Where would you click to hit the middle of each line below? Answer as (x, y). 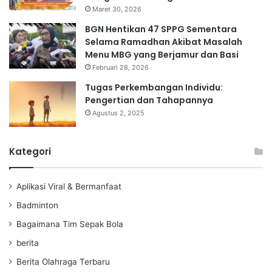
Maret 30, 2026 (117, 9)
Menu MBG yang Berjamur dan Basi (162, 54)
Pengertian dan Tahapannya (149, 100)
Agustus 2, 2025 (118, 113)
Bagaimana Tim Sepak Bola (70, 224)
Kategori (30, 151)
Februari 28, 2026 (121, 67)
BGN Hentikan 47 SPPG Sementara (161, 29)
